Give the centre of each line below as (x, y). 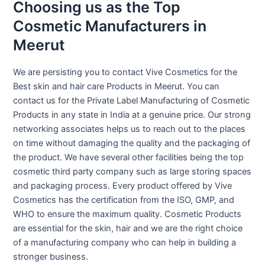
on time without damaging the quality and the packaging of (132, 143)
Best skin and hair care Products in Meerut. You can (117, 86)
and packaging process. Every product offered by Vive (123, 185)
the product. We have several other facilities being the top (129, 157)
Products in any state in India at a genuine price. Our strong (132, 114)
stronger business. (51, 256)
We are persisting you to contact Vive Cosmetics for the (125, 72)
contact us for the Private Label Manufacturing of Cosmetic (132, 100)
